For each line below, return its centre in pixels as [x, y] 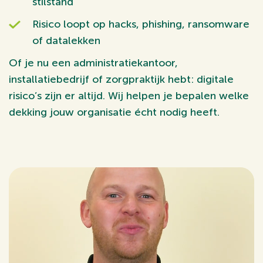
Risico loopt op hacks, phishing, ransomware [141, 24]
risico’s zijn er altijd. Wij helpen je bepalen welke [129, 96]
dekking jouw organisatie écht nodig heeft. [114, 112]
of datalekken [66, 41]
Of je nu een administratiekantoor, [93, 63]
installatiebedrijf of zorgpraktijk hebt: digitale [121, 79]
